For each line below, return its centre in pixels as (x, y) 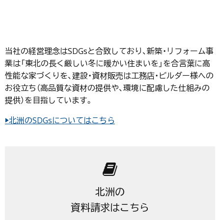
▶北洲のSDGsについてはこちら (60, 120)
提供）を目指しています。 (49, 100)
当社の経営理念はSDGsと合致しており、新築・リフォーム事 (109, 51)
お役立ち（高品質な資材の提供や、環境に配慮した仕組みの (107, 88)
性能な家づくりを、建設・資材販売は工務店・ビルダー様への (109, 75)
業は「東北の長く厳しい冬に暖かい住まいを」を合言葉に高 (108, 63)
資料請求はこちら (110, 207)
